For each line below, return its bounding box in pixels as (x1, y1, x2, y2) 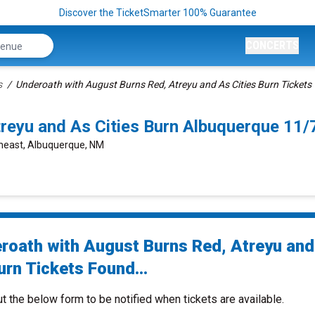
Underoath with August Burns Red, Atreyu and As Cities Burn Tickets (15, 79, 311, 90)
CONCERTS (245, 39, 299, 52)
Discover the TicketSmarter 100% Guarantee (58, 7, 257, 18)
